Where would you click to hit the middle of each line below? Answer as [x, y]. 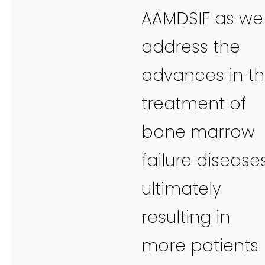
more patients [200, 245]
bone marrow [198, 132]
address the [191, 47]
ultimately [181, 189]
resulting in [186, 217]
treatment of [194, 104]
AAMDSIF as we [202, 18]
